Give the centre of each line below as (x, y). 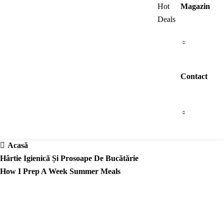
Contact (194, 76)
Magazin (195, 6)
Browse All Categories (65, 6)
